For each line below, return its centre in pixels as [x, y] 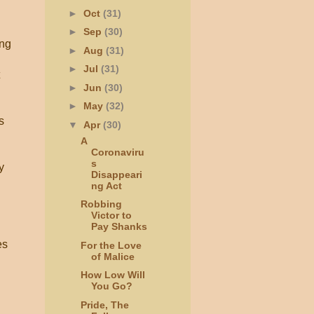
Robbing [101, 204]
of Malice [112, 256]
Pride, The [104, 305]
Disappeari [116, 174]
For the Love [111, 245]
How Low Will [112, 275]
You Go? [111, 286]
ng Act [106, 185]
